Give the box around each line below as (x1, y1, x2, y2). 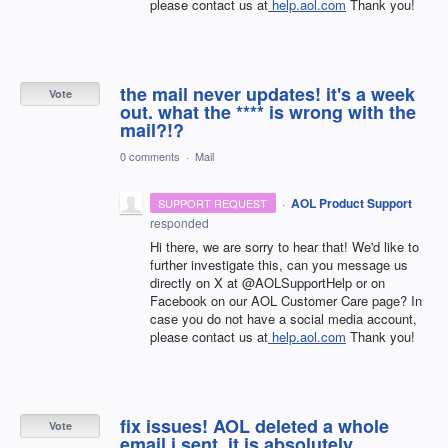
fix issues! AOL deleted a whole (120, 412, 389, 439)
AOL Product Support (290, 193, 412, 212)
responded (150, 213, 209, 231)
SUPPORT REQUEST (158, 194, 268, 211)
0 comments (120, 147, 180, 164)
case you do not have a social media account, (150, 308, 417, 328)
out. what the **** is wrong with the (120, 98, 416, 125)
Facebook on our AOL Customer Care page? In (150, 290, 422, 310)
